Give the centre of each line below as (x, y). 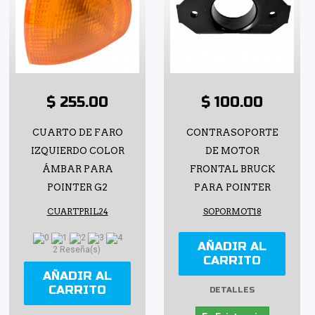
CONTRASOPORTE (232, 132)
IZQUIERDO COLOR (77, 150)
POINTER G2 (77, 187)
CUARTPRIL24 (77, 211)
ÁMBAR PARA (77, 169)
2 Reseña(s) (77, 249)
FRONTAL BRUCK (232, 169)
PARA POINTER (232, 187)
